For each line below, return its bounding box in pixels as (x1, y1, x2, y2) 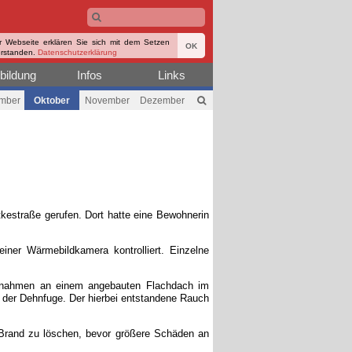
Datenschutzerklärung (38, 47, 117, 57)
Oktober (34, 94, 70, 106)
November (84, 94, 130, 106)
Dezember (139, 94, 185, 106)
